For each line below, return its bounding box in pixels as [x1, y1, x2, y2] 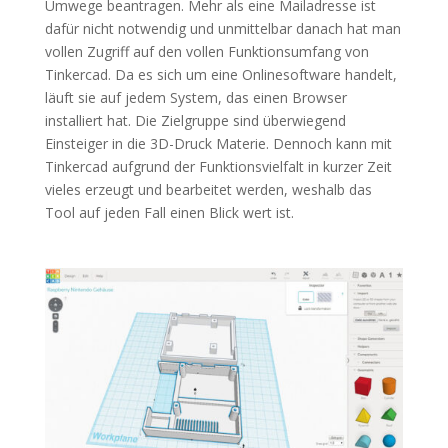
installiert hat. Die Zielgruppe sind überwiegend [44, 110, 346, 130]
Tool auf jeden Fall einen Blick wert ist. [44, 202, 294, 222]
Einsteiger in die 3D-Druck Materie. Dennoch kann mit [44, 133, 392, 153]
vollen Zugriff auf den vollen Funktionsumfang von [44, 41, 369, 61]
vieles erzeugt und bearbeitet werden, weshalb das [44, 179, 372, 199]
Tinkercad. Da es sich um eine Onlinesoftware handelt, [44, 64, 397, 84]
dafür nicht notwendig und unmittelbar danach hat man [44, 18, 401, 38]
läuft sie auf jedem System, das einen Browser [44, 87, 347, 107]
